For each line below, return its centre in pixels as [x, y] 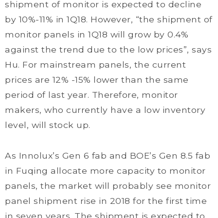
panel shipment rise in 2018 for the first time [106, 201]
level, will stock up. [48, 125]
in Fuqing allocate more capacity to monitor [105, 171]
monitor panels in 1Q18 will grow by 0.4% [97, 34]
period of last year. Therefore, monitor [91, 95]
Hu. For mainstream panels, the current [95, 64]
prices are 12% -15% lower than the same [97, 80]
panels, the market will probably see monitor [108, 186]
